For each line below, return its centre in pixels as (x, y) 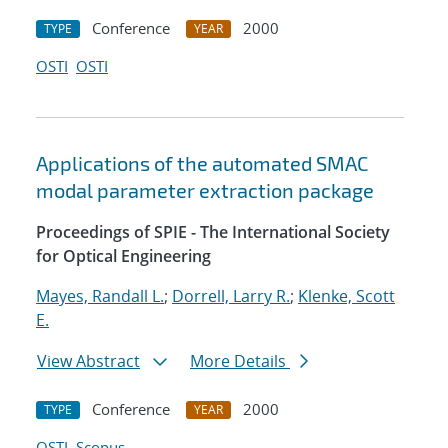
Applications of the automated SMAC (202, 163)
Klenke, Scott (346, 296)
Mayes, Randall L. (100, 296)
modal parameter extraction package (205, 190)
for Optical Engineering (123, 256)
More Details (240, 361)
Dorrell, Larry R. (231, 296)
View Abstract (88, 361)
